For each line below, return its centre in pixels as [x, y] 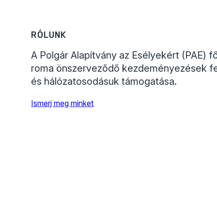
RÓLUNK [49, 35]
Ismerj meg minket [62, 103]
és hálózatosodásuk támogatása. [104, 82]
